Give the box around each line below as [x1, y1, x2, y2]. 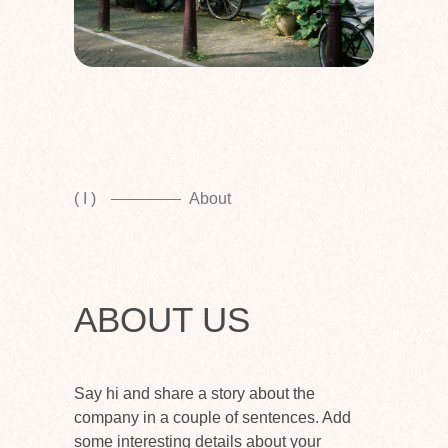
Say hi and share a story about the [74, 385, 315, 402]
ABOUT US [74, 300, 250, 339]
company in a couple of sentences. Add [74, 409, 351, 426]
